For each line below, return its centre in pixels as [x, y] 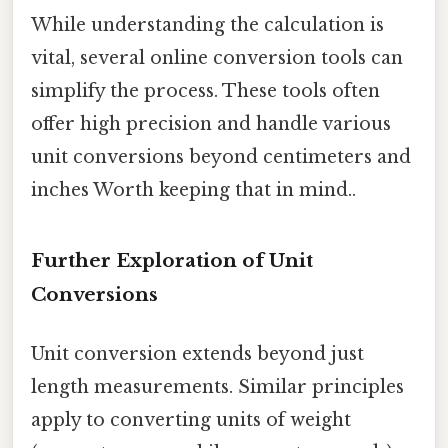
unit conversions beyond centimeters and [221, 157]
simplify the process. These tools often [205, 91]
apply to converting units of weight [191, 420]
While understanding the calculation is [207, 25]
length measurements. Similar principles [217, 387]
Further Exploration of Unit [172, 260]
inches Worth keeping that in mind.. [193, 190]
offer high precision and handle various [211, 124]
